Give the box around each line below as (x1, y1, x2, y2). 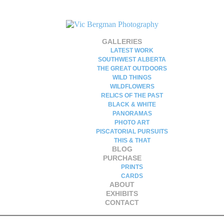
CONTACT (105, 198, 139, 206)
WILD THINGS (112, 74, 151, 81)
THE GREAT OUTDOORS (97, 65, 167, 72)
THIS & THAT (113, 137, 150, 144)
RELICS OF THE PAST (101, 92, 163, 99)
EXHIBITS (106, 189, 138, 197)
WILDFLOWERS (109, 83, 154, 90)
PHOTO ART (114, 119, 149, 126)
